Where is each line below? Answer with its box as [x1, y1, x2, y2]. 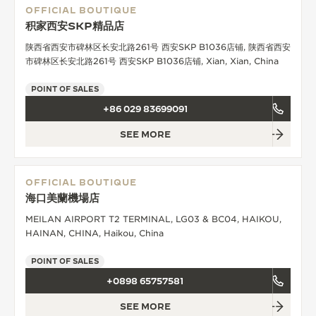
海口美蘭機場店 [25, 191, 99, 204]
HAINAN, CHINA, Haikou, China [25, 227, 164, 238]
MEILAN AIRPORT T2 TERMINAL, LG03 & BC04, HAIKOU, [25, 213, 281, 224]
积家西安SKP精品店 [25, 19, 124, 32]
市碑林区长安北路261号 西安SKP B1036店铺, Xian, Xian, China [25, 55, 279, 66]
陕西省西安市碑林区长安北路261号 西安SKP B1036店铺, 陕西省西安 [25, 41, 291, 52]
